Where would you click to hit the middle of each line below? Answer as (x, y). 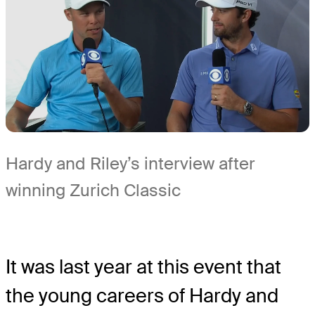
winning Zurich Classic (93, 190)
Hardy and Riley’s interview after (130, 163)
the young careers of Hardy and (142, 296)
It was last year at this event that (143, 267)
